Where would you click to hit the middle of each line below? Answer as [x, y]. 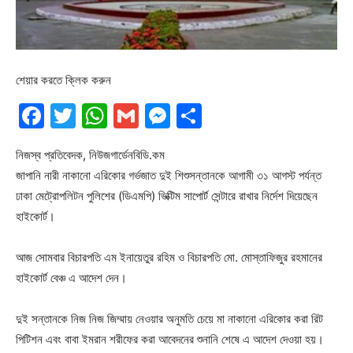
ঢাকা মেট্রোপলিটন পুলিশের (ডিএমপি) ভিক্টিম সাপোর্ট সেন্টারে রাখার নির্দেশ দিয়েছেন [167, 195]
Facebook [103, 115]
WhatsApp [169, 115]
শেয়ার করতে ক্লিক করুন [63, 80]
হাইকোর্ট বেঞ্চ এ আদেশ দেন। [71, 277]
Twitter [118, 115]
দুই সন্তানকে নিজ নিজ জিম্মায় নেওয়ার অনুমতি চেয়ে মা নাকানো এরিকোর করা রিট [169, 318]
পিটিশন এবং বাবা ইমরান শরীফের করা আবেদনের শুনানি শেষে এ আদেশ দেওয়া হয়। [170, 339]
